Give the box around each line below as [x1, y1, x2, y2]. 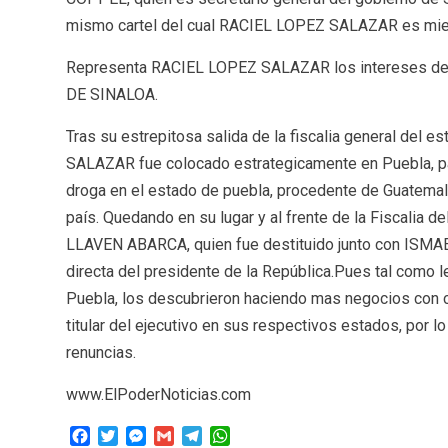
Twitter [117, 425, 167, 445]
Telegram [201, 425, 267, 445]
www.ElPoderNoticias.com [65, 384, 251, 404]
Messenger [145, 425, 227, 445]
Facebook [89, 425, 159, 445]
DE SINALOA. [65, 84, 158, 104]
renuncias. [65, 342, 136, 362]
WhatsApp [229, 425, 302, 445]
